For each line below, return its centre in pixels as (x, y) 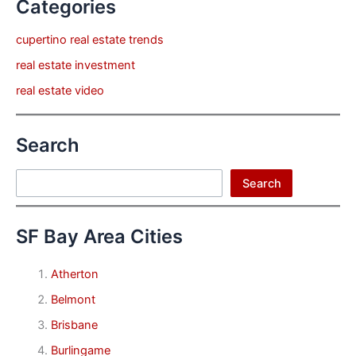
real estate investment (75, 65)
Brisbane (74, 325)
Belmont (73, 300)
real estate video (60, 90)
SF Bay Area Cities (99, 236)
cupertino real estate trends (90, 39)
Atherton (74, 275)
